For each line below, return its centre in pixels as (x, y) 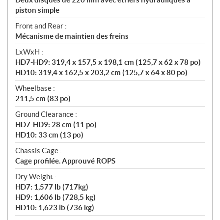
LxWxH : (29, 52)
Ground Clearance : (46, 114)
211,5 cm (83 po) (43, 99)
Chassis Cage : (39, 151)
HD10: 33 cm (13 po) (49, 135)
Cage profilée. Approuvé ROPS (65, 161)
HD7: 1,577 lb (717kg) (52, 187)
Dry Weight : (36, 177)
